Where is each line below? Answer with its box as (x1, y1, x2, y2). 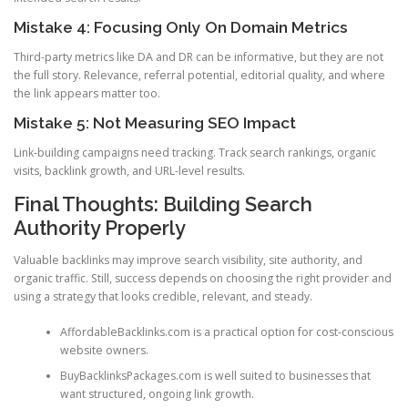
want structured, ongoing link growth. (59, 385, 254, 402)
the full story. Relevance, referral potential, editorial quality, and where (14, 66, 385, 83)
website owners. (59, 342, 148, 358)
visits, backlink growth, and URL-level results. (14, 163, 245, 179)
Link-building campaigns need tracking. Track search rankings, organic (14, 145, 376, 161)
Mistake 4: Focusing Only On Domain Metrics (14, 17, 348, 36)
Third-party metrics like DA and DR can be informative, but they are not (14, 48, 383, 65)
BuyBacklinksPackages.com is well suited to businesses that (59, 367, 371, 383)
